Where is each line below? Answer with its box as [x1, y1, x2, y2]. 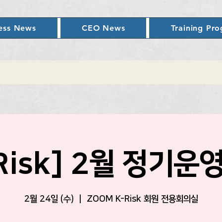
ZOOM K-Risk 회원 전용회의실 [86, 194, 198, 204]
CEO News [82, 23, 125, 33]
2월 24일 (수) [24, 194, 74, 204]
